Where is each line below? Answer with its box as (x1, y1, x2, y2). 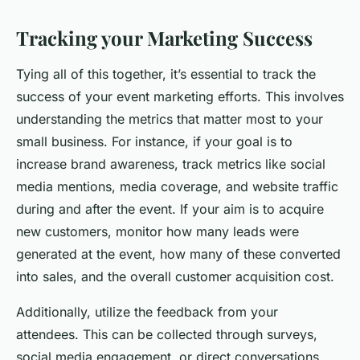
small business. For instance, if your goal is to (16, 133, 292, 150)
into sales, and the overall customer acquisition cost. (16, 268, 334, 285)
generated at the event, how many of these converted (16, 246, 341, 263)
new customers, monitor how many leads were (16, 223, 299, 240)
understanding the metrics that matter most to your (16, 111, 323, 128)
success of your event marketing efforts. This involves (16, 88, 344, 105)
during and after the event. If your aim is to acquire (16, 201, 324, 218)
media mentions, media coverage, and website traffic (16, 178, 338, 195)
